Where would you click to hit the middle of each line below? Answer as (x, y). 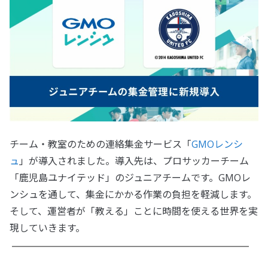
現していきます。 (47, 228)
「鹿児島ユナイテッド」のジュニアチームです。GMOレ (130, 178)
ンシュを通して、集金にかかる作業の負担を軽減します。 (133, 195)
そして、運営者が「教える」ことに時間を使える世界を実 (134, 211)
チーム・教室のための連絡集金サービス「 (100, 144)
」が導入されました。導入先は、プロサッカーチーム (134, 161)
